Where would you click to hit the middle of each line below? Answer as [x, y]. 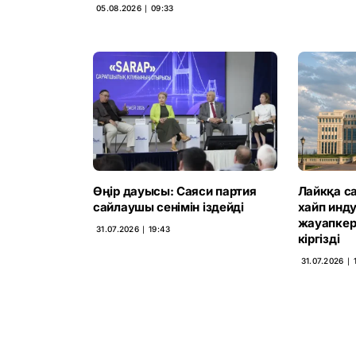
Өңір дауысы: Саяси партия [175, 191]
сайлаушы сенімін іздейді [168, 207]
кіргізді [319, 238]
